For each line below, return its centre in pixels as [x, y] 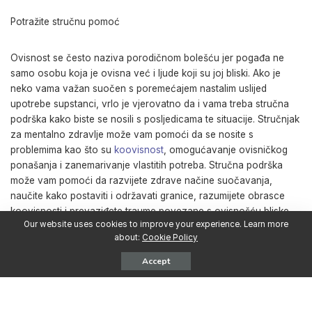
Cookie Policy [170, 237]
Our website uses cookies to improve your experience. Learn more [156, 224]
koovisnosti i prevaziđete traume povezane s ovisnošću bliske [150, 211]
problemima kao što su [62, 150]
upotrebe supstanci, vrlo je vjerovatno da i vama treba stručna [150, 104]
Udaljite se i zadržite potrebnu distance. [97, 263]
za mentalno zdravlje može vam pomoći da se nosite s [132, 134]
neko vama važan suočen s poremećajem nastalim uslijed [139, 88]
